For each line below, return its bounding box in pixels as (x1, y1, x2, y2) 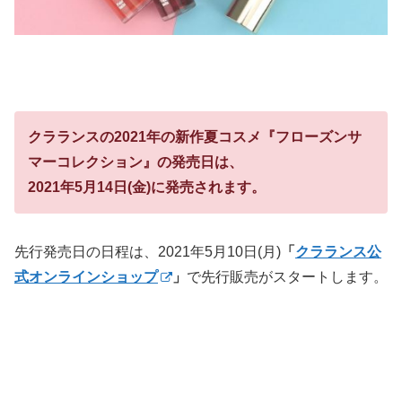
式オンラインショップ (14, 269, 158, 285)
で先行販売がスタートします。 (187, 269, 388, 285)
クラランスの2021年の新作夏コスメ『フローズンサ (28, 129, 362, 145)
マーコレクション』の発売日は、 (28, 154, 243, 170)
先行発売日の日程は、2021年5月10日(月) (14, 244, 281, 260)
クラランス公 (295, 244, 381, 260)
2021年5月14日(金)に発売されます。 (28, 179, 266, 196)
